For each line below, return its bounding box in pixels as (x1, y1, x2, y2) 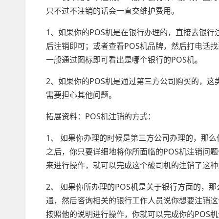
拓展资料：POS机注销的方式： (46, 111, 155, 122)
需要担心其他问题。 (46, 89, 116, 100)
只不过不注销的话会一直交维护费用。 (46, 5, 179, 16)
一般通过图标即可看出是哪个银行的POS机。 (46, 54, 202, 65)
